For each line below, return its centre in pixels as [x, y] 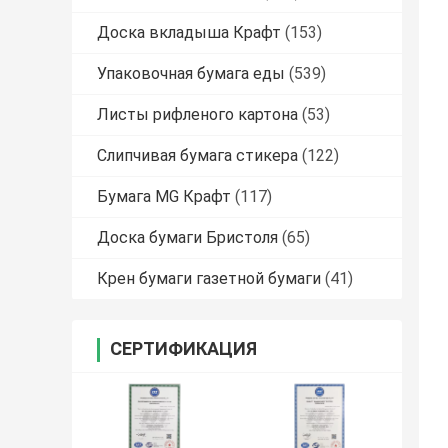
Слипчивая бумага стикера [197, 156]
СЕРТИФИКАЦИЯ [183, 349]
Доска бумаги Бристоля [187, 238]
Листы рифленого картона [197, 115]
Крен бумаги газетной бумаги [209, 279]
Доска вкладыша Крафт [189, 33]
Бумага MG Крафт [164, 197]
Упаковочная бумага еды [191, 74]
